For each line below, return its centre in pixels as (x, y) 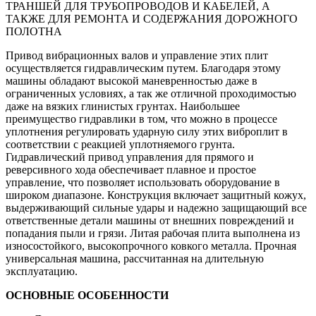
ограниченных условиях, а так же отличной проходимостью (151, 93)
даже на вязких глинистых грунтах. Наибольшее (123, 106)
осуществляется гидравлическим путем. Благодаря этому (143, 68)
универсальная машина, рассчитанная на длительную (135, 258)
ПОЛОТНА (34, 31)
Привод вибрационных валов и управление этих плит (137, 55)
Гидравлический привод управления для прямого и (130, 157)
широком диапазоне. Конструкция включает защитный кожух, (156, 195)
